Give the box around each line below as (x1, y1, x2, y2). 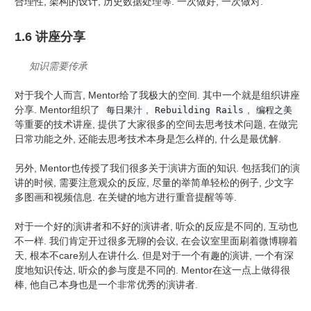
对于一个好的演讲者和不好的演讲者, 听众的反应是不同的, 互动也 (15, 221, 298, 233)
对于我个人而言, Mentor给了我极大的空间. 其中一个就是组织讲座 (15, 90, 300, 101)
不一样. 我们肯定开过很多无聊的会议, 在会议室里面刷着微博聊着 (15, 235, 298, 247)
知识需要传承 (29, 60, 87, 72)
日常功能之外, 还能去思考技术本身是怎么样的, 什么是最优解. (15, 133, 281, 145)
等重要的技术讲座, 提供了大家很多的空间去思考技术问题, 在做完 (15, 119, 298, 131)
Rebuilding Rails (155, 105, 244, 116)
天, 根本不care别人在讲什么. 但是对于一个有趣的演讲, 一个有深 (15, 250, 294, 262)
